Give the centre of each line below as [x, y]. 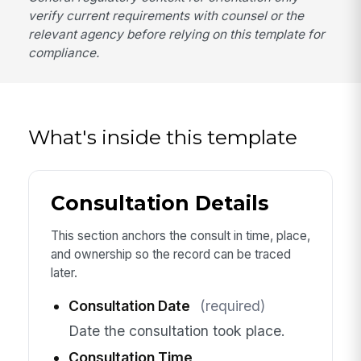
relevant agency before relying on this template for [177, 34]
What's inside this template [163, 137]
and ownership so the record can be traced [170, 254]
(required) [232, 306]
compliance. [64, 52]
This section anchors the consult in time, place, [180, 235]
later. [64, 272]
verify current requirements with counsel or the [166, 15]
